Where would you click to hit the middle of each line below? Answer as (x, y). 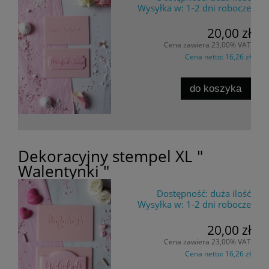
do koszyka (216, 88)
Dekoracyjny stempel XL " (110, 156)
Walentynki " (64, 171)
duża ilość (231, 194)
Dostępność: (182, 194)
